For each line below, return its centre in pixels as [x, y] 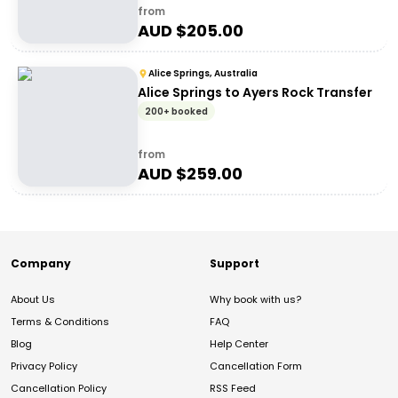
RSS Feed [233, 388]
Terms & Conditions [60, 322]
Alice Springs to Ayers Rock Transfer [255, 92]
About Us [33, 299]
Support [235, 263]
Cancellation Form [256, 366]
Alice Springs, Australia [203, 73]
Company [41, 263]
